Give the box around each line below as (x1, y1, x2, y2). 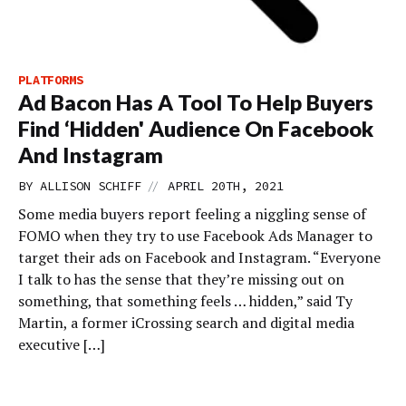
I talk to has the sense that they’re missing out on (18, 269, 344, 289)
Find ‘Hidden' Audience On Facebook (18, 116, 373, 141)
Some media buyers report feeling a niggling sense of (18, 204, 366, 224)
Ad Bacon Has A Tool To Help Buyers (18, 90, 373, 115)
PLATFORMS (18, 72, 83, 88)
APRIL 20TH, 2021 (168, 178, 284, 194)
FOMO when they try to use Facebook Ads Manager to (18, 226, 372, 246)
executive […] (18, 334, 105, 354)
